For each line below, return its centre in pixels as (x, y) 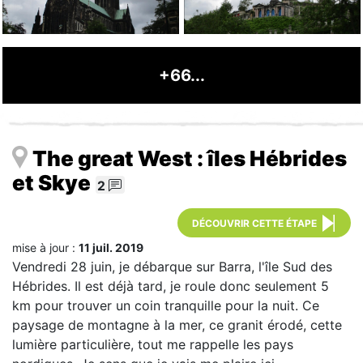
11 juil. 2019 (111, 247)
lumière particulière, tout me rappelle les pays (153, 344)
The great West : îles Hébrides (190, 158)
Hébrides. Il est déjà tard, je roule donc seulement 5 (171, 286)
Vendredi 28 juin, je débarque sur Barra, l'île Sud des (172, 266)
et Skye (51, 182)
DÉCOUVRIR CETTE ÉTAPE (254, 223)
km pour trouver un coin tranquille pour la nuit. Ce (166, 305)
